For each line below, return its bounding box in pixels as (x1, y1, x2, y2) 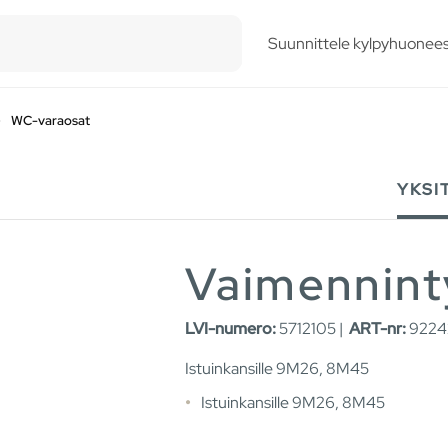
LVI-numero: (185, 318, 276, 340)
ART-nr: (349, 318, 406, 340)
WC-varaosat (11, 111, 90, 129)
